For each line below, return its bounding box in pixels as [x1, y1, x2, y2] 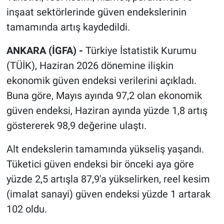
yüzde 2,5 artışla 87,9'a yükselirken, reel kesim [6, 173, 210, 185]
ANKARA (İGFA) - [6, 44, 85, 57]
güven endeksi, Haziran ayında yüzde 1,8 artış [6, 104, 207, 117]
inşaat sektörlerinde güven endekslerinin [6, 6, 186, 18]
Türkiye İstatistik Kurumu [85, 44, 196, 57]
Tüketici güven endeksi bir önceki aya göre [6, 158, 194, 170]
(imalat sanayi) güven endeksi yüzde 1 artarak [6, 188, 210, 200]
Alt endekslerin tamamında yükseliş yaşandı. [6, 143, 204, 155]
